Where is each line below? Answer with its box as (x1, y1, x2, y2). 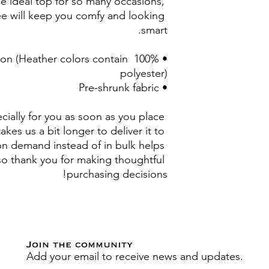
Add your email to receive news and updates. (26, 249, 243, 263)
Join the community (26, 241, 133, 249)
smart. (141, 23, 168, 37)
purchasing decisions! (67, 167, 168, 181)
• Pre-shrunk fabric (159, 80, 168, 94)
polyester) (120, 66, 168, 80)
